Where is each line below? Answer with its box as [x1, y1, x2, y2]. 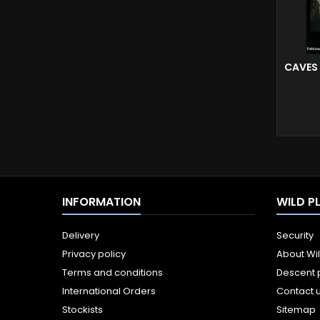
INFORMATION [62, 194, 141, 211]
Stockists [62, 303, 103, 317]
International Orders [62, 284, 156, 299]
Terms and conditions [62, 266, 163, 280]
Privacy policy [62, 247, 126, 261]
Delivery [62, 229, 99, 243]
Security [276, 229, 314, 243]
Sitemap [276, 303, 316, 317]
